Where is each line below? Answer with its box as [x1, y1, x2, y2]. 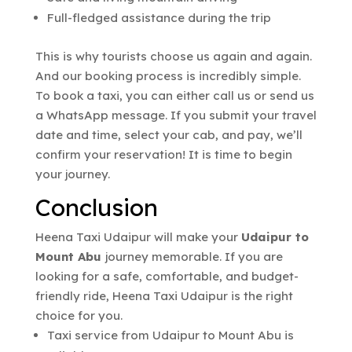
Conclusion [35, 192, 158, 222]
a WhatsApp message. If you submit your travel [35, 107, 317, 123]
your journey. [35, 166, 110, 181]
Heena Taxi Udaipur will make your [35, 229, 241, 244]
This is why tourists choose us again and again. [35, 48, 312, 64]
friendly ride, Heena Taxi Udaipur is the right [35, 288, 293, 303]
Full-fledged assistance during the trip [46, 9, 271, 25]
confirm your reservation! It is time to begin [35, 146, 292, 162]
